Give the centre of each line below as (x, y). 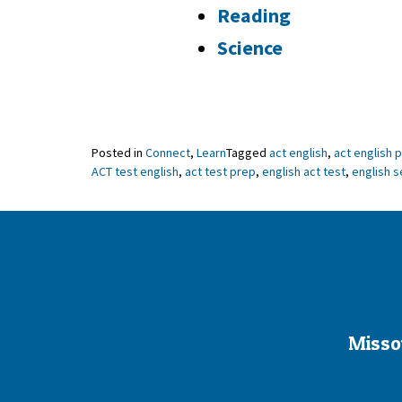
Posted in (118, 153)
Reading (254, 16)
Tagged (248, 153)
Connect (168, 153)
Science (250, 48)
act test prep (220, 172)
